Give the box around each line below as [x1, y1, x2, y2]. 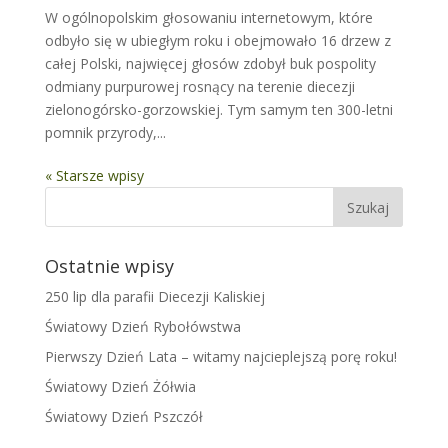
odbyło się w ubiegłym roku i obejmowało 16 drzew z [44, 31, 391, 51]
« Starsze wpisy [44, 166, 144, 186]
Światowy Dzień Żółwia [44, 377, 196, 397]
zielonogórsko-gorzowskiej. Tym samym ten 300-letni [44, 100, 393, 120]
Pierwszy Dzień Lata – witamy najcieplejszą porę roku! [44, 347, 397, 367]
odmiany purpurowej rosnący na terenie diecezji [44, 77, 355, 97]
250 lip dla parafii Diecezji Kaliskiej [44, 287, 265, 307]
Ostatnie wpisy [44, 254, 174, 279]
